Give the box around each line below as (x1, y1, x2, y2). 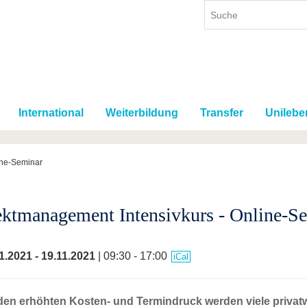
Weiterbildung (106, 107, 178, 119)
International (19, 107, 84, 119)
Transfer (200, 107, 243, 119)
